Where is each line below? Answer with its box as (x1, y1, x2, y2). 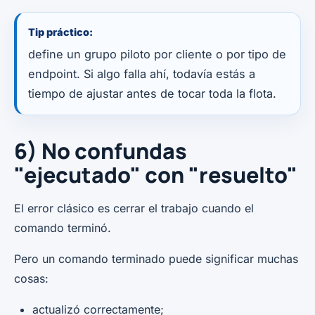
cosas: (14, 271, 49, 285)
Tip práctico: (28, 25, 93, 38)
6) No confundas (14, 136, 187, 165)
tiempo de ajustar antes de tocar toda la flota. (28, 86, 276, 101)
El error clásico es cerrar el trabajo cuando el (14, 200, 254, 215)
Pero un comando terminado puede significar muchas (14, 251, 298, 266)
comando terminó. (14, 220, 111, 235)
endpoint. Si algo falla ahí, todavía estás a (28, 66, 255, 81)
